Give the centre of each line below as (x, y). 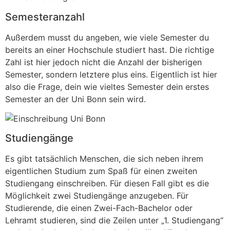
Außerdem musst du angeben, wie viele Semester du (107, 37)
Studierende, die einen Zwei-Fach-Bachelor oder (99, 208)
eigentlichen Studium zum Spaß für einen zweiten (101, 171)
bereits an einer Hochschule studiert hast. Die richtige (110, 50)
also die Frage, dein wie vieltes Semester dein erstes (107, 87)
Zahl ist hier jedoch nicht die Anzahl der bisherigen (103, 62)
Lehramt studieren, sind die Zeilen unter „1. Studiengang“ (114, 221)
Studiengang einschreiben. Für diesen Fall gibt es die (107, 184)
